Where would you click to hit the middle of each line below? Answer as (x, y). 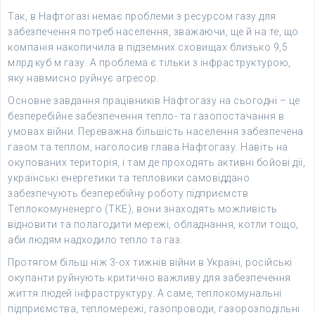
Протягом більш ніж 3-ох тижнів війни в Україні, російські (150, 262)
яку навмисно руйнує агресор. (83, 78)
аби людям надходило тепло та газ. (95, 240)
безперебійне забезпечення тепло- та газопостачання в (146, 116)
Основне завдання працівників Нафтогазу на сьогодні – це (154, 101)
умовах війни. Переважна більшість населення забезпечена (156, 131)
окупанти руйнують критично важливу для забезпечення (149, 278)
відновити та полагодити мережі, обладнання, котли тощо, (153, 224)
